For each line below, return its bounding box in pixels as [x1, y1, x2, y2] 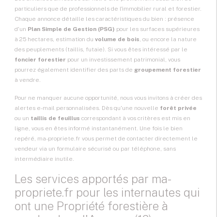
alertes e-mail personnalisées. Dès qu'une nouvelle [15, 105, 160, 112]
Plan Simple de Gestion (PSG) [28, 26, 115, 33]
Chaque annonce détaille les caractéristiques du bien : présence [15, 15, 194, 23]
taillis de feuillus [31, 115, 80, 122]
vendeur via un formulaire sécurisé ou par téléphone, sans [15, 145, 176, 153]
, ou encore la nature [139, 36, 197, 43]
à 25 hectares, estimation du [15, 36, 95, 43]
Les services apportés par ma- [15, 172, 172, 186]
